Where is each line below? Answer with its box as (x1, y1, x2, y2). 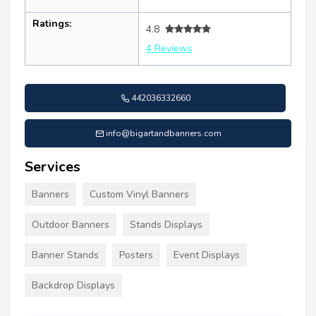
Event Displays (174, 248, 240, 262)
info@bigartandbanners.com (105, 127, 221, 139)
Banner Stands (32, 248, 99, 262)
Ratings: (32, 16, 71, 30)
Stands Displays (130, 217, 202, 231)
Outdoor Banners (32, 217, 109, 231)
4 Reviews (146, 41, 193, 55)
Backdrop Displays (32, 278, 115, 292)
